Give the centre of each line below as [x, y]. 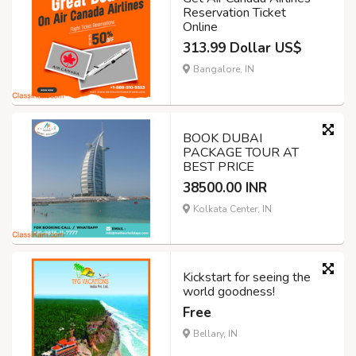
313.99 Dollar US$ [242, 48]
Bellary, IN [214, 334]
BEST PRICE [219, 166]
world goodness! [229, 292]
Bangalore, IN [222, 69]
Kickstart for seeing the [247, 278]
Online [200, 27]
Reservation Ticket [234, 12]
